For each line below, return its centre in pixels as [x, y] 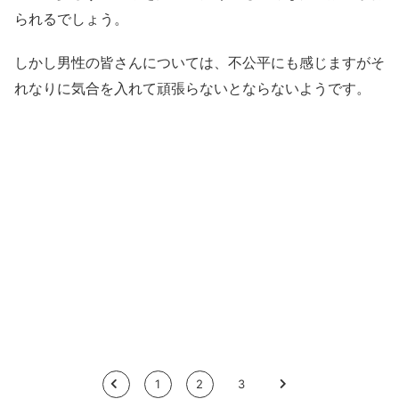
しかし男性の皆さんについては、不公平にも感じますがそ [199, 62]
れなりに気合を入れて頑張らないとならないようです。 [192, 88]
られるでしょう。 [71, 18]
